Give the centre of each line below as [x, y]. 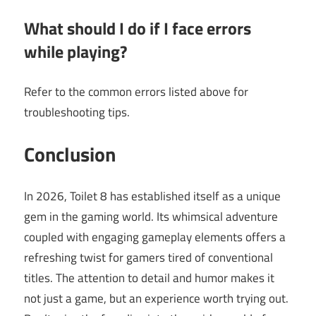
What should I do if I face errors [138, 29]
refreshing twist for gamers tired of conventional [148, 257]
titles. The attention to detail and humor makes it [149, 278]
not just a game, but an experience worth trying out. [156, 298]
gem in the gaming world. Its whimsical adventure [151, 216]
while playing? [75, 52]
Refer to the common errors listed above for [136, 91]
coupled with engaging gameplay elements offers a [155, 237]
